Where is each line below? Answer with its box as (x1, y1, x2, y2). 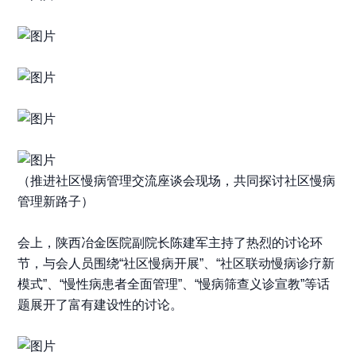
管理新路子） (17, 195, 95, 209)
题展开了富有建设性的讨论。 (17, 298, 184, 312)
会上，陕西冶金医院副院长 (17, 236, 171, 250)
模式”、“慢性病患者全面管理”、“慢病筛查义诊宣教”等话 (17, 277, 331, 292)
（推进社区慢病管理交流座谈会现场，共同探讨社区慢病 (17, 174, 336, 188)
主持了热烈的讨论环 (208, 236, 323, 250)
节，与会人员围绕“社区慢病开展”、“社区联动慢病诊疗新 (17, 257, 335, 271)
